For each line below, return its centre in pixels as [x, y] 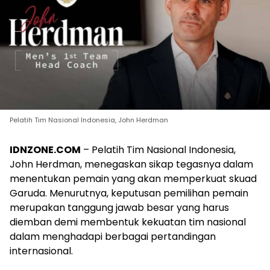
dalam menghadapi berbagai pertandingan [113, 236]
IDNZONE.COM [45, 149]
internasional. [41, 251]
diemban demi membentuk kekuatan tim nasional [128, 222]
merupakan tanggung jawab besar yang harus [119, 207]
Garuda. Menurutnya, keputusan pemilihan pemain [129, 193]
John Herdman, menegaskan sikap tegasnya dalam [131, 164]
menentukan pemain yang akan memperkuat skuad [133, 178]
